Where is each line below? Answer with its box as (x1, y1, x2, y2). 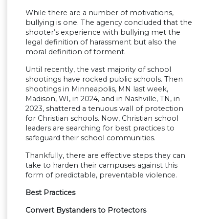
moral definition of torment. (25, 47, 126, 57)
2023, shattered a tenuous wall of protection (25, 104, 183, 113)
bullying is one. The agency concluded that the (25, 18, 192, 27)
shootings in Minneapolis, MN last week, (25, 85, 168, 94)
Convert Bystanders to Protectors (25, 206, 146, 215)
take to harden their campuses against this (25, 161, 177, 170)
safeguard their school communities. (25, 133, 155, 143)
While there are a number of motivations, (25, 8, 174, 18)
